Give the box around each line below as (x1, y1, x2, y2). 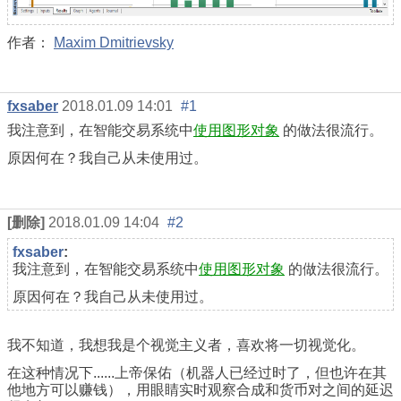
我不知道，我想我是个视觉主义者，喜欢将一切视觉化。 (7, 337, 365, 354)
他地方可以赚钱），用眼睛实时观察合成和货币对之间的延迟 (7, 382, 394, 398)
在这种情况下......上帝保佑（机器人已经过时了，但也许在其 (7, 365, 387, 381)
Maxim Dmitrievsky (54, 34, 174, 50)
